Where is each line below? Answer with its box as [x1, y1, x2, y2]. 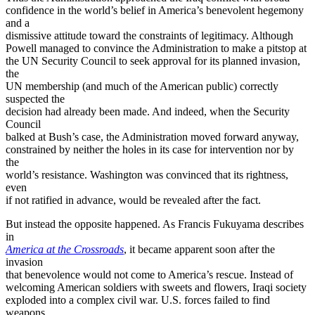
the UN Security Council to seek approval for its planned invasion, [6, 54, 300, 67]
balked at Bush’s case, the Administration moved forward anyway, [6, 130, 299, 143]
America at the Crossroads [6, 243, 124, 255]
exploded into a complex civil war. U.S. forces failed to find [6, 293, 270, 306]
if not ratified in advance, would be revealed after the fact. [6, 193, 261, 206]
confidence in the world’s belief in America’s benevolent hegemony [6, 4, 304, 16]
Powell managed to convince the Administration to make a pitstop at [6, 41, 307, 54]
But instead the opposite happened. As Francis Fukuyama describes [6, 217, 304, 230]
